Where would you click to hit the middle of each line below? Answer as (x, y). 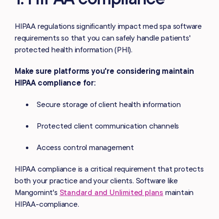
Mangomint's (37, 192)
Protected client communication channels (108, 125)
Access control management (85, 147)
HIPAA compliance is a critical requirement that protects (109, 168)
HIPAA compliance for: (55, 82)
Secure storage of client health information (109, 104)
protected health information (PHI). (74, 49)
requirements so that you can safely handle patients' (103, 37)
